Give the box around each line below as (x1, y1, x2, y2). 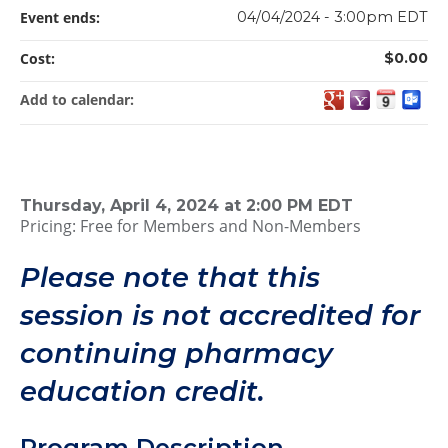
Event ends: (20, 8, 104, 28)
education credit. (20, 374, 265, 408)
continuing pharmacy (20, 336, 333, 370)
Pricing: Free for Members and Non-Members (20, 215, 361, 238)
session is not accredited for (20, 298, 420, 332)
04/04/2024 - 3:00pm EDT (237, 8, 428, 27)
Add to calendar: (20, 90, 138, 110)
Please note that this (20, 260, 320, 294)
